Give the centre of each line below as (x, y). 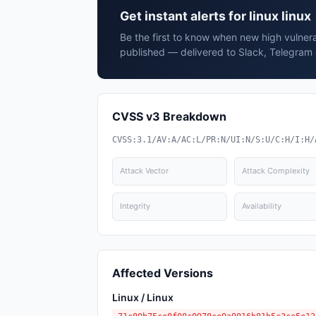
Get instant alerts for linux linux (215, 16)
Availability (261, 206)
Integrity (135, 206)
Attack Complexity (275, 171)
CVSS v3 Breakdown (169, 116)
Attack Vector (144, 171)
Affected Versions (163, 273)
